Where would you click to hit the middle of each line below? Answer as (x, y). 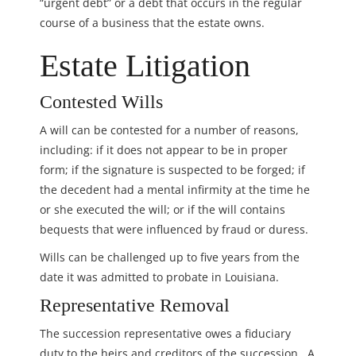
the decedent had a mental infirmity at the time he (175, 189)
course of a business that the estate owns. (152, 22)
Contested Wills (101, 101)
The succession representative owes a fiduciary (165, 333)
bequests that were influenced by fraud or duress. (174, 229)
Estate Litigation (145, 65)
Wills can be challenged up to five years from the (170, 257)
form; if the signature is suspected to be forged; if (172, 169)
